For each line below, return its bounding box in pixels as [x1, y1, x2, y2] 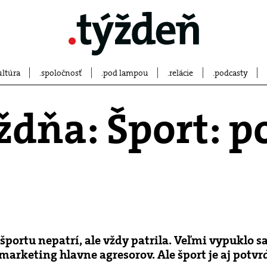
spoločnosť [41, 67, 82, 78]
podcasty [214, 67, 248, 78]
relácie [169, 67, 193, 78]
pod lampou [103, 67, 148, 78]
